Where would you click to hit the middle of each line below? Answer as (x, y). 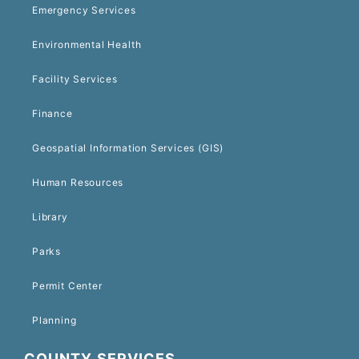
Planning (54, 321)
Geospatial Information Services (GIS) (128, 148)
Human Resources (78, 183)
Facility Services (75, 79)
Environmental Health (87, 45)
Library (50, 217)
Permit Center (67, 286)
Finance (52, 114)
